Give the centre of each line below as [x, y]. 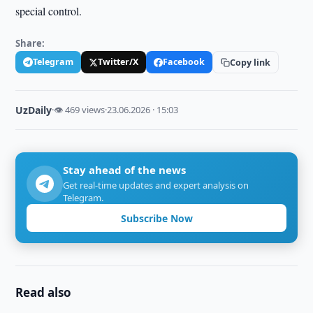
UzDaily [34, 110]
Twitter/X [118, 62]
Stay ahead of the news [125, 170]
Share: [30, 43]
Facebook [184, 62]
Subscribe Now [156, 218]
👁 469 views [80, 110]
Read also [44, 292]
